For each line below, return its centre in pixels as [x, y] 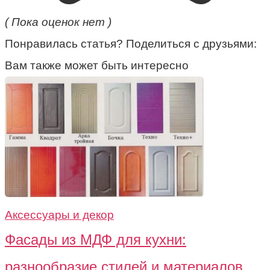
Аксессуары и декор [59, 215]
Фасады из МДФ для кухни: [96, 239]
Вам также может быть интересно [97, 65]
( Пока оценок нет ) [58, 22]
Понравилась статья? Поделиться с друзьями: [131, 43]
